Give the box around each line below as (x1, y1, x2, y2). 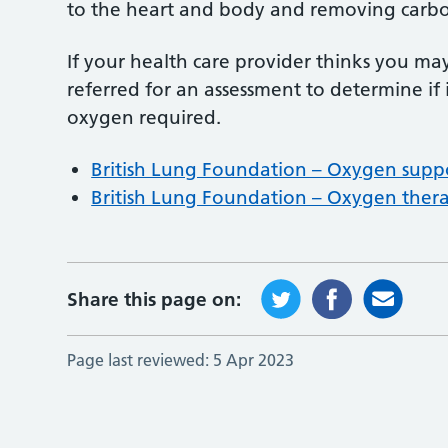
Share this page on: (67, 287, 242, 311)
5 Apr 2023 (213, 350, 295, 370)
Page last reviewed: (67, 350, 210, 370)
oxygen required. (67, 106, 222, 129)
